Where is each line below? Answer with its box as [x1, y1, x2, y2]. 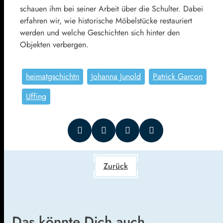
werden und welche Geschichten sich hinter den [20, 26, 180, 38]
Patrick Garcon [153, 70, 203, 82]
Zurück [103, 160, 128, 172]
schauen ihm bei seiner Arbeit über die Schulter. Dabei [20, 2, 203, 14]
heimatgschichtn [26, 70, 79, 82]
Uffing [26, 90, 46, 102]
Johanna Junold [91, 70, 141, 82]
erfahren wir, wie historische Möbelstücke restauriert [20, 14, 192, 26]
